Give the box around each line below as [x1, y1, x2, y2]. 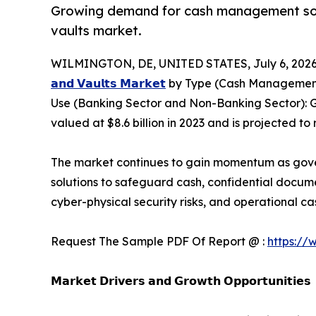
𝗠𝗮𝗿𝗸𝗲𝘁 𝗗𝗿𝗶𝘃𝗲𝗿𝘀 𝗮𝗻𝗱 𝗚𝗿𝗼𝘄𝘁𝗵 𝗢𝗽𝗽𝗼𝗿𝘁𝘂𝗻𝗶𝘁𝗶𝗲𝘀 [51, 274, 311, 288]
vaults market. [51, 23, 142, 39]
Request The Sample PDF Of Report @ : [51, 234, 267, 249]
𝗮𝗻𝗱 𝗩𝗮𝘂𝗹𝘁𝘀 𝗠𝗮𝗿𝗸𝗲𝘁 [51, 76, 166, 91]
